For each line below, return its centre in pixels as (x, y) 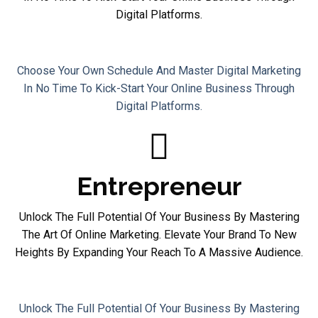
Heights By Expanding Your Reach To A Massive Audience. (159, 252)
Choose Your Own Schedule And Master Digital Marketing (159, 70)
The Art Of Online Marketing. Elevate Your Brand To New (159, 234)
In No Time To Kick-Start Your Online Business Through (159, 88)
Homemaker (159, 39)
